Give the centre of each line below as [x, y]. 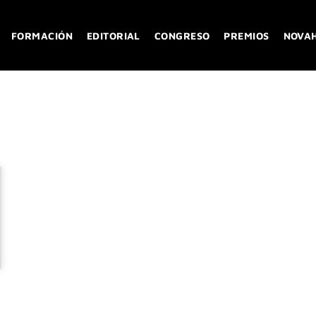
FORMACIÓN [42, 35]
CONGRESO [182, 35]
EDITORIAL [113, 35]
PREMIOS [247, 35]
